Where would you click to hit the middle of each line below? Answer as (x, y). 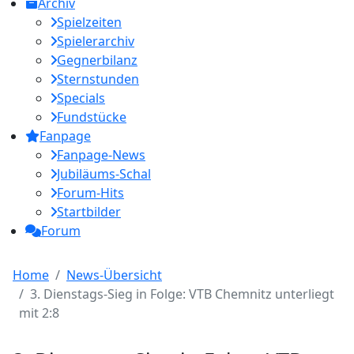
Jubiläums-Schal (104, 174)
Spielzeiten (89, 22)
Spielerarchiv (96, 41)
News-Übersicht (114, 275)
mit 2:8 (39, 313)
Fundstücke (92, 117)
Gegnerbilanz (97, 60)
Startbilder (89, 212)
